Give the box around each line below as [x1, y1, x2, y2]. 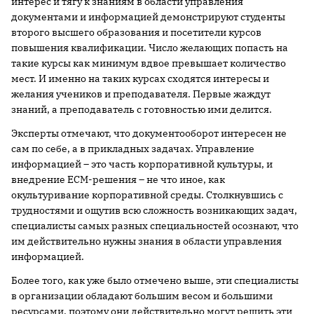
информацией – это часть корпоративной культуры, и [11, 158, 273, 170]
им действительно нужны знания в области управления [11, 235, 282, 247]
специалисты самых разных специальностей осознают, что [11, 219, 299, 232]
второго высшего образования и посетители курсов [11, 26, 261, 39]
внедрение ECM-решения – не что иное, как [11, 173, 225, 186]
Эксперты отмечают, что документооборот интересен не [11, 127, 287, 139]
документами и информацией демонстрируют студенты [11, 11, 285, 23]
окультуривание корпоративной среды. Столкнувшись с [11, 189, 283, 201]
